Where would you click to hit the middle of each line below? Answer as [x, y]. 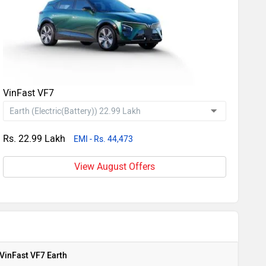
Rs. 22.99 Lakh [34, 139]
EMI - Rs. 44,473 [104, 139]
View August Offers [115, 167]
